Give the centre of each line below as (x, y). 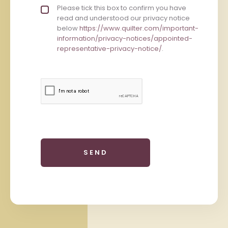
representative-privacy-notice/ (109, 48)
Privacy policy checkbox (89, 7)
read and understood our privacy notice (123, 18)
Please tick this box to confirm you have (122, 8)
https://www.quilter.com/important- (139, 28)
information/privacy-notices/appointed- (125, 38)
